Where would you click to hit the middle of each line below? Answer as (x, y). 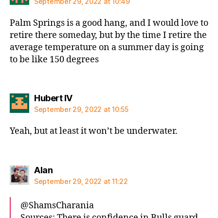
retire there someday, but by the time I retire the (108, 35)
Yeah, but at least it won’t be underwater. (94, 131)
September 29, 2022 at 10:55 (81, 109)
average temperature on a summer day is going (107, 47)
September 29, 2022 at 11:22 (81, 181)
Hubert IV (53, 98)
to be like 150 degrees (54, 59)
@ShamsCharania (57, 205)
